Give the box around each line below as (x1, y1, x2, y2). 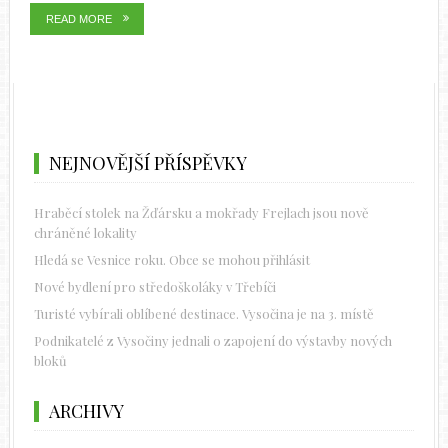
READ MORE (45, 13, 112, 26)
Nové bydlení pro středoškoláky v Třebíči (33, 278, 276, 296)
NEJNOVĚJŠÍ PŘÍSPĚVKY (48, 151, 247, 176)
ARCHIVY (48, 399, 124, 424)
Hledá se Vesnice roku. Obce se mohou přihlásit (33, 251, 310, 269)
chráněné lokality (33, 224, 137, 242)
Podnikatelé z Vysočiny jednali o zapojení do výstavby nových (33, 332, 392, 350)
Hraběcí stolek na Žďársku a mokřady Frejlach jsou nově (33, 204, 369, 222)
